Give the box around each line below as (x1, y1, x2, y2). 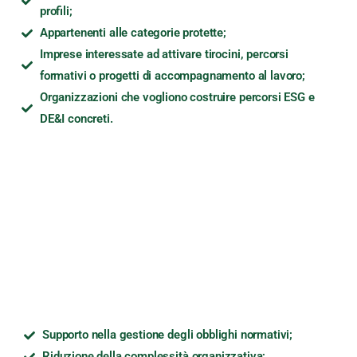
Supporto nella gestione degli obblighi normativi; (41, 328, 293, 343)
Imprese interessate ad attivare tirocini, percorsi (39, 47, 288, 62)
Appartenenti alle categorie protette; (39, 25, 227, 41)
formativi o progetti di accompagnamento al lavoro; (39, 69, 305, 84)
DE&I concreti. (39, 112, 113, 127)
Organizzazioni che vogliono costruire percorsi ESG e (39, 90, 315, 105)
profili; (39, 4, 73, 19)
